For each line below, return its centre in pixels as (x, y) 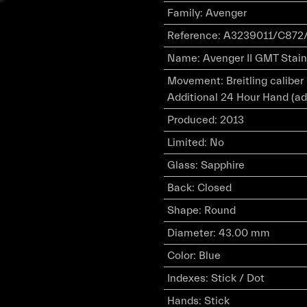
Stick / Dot (237, 278)
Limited (185, 143)
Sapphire (222, 165)
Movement (194, 81)
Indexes (186, 278)
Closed (214, 188)
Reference (192, 36)
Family (183, 13)
